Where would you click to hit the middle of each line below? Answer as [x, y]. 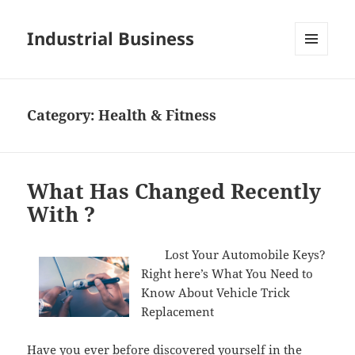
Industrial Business [111, 38]
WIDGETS [317, 89]
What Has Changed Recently [174, 191]
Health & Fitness [158, 115]
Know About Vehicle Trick [216, 293]
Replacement [178, 312]
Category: [63, 115]
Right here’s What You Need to [227, 274]
